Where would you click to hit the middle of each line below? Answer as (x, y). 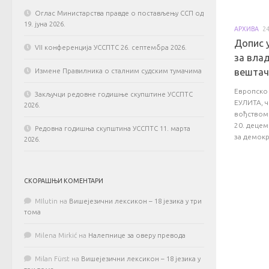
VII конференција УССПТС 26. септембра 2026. (111, 47)
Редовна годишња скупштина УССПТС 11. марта (113, 128)
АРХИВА (246, 29)
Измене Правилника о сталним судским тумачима (118, 71)
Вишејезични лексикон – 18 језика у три (135, 201)
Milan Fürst (52, 259)
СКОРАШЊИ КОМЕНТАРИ (64, 181)
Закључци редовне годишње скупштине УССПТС (114, 94)
